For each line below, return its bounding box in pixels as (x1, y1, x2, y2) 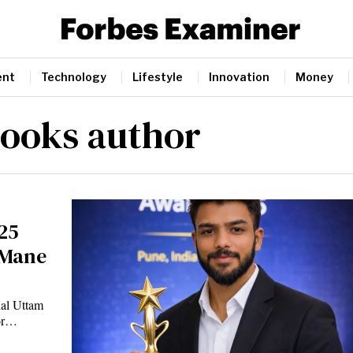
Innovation (209, 69, 269, 84)
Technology (41, 69, 106, 84)
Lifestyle (132, 69, 183, 84)
